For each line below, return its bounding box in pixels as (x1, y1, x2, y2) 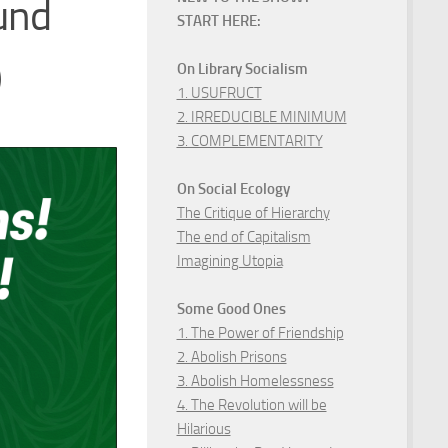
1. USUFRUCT (176, 83, 262, 102)
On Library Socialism (176, 59, 308, 78)
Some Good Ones (176, 299, 286, 318)
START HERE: (176, 11, 261, 30)
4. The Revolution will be (176, 395, 327, 414)
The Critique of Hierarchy (176, 203, 330, 222)
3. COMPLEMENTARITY (176, 131, 323, 150)
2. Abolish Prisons (176, 347, 287, 366)
